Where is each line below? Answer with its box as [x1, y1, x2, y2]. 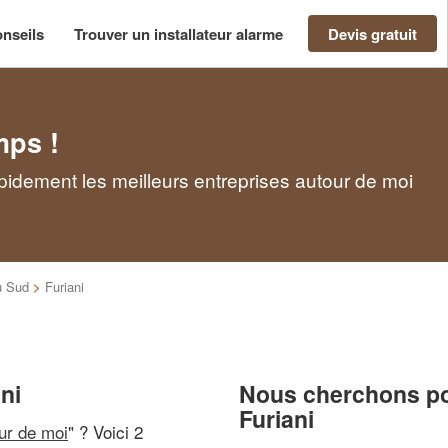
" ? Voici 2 [68, 418, 143, 444]
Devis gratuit [328, 22, 417, 45]
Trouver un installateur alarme [74, 22, 283, 45]
